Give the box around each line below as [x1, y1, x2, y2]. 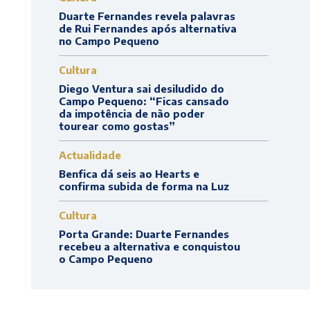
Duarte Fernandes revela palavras [58, 10, 235, 22]
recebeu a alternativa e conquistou [58, 240, 240, 253]
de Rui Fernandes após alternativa [58, 22, 237, 35]
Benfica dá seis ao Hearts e [58, 167, 199, 180]
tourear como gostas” [58, 120, 175, 132]
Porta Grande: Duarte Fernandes [58, 228, 229, 240]
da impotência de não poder [58, 107, 205, 120]
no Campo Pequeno [58, 35, 159, 47]
